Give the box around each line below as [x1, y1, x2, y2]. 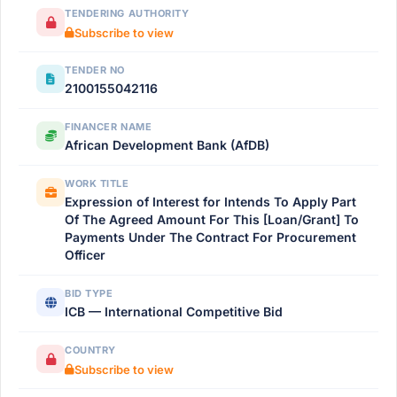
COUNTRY [65, 344, 116, 356]
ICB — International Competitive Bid [65, 304, 283, 319]
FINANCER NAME [65, 121, 152, 133]
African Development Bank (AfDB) [65, 137, 269, 152]
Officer [65, 247, 105, 262]
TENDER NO [65, 64, 125, 76]
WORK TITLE [65, 177, 129, 190]
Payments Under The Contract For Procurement [65, 230, 356, 245]
